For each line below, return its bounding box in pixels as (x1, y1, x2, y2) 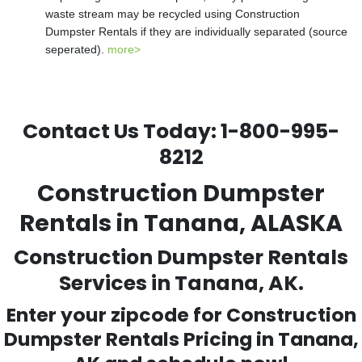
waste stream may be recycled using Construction (45, 7, 300, 20)
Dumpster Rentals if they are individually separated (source (45, 25, 347, 38)
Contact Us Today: (23, 117, 221, 145)
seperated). (45, 43, 107, 56)
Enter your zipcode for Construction (6, 301, 356, 328)
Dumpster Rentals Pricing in (3, 326, 278, 352)
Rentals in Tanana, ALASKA (19, 207, 343, 239)
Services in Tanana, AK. (58, 269, 304, 297)
